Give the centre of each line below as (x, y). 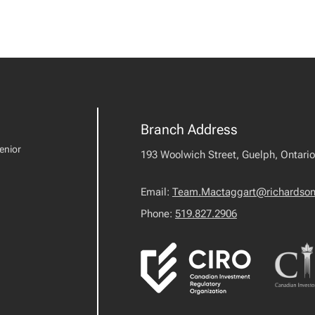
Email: (156, 192)
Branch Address (189, 129)
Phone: (157, 214)
